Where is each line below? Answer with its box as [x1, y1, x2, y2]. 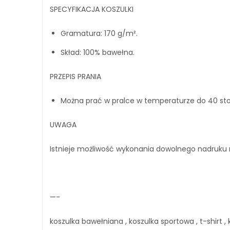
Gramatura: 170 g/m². [61, 28, 138, 39]
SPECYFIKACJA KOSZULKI [50, 4, 133, 14]
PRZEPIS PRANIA [50, 71, 101, 82]
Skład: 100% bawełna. [61, 47, 135, 57]
